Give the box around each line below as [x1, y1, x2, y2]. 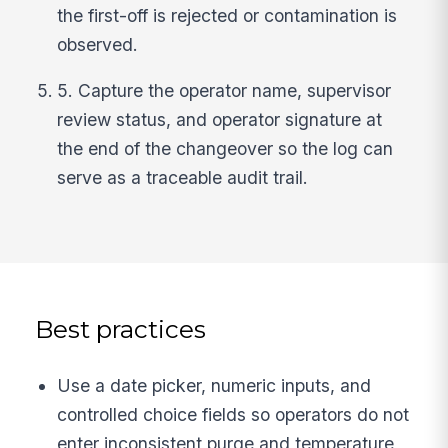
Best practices [35, 314, 207, 345]
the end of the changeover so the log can [57, 138, 394, 160]
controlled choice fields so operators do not [57, 403, 410, 425]
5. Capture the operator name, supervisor [57, 80, 392, 102]
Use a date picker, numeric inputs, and [57, 374, 372, 396]
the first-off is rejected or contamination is [57, 4, 398, 26]
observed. [57, 33, 139, 55]
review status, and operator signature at [57, 109, 383, 131]
